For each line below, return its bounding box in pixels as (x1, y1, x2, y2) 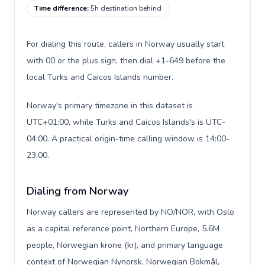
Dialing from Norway (27, 184, 128, 198)
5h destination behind (91, 4, 161, 13)
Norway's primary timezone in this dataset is (27, 100, 193, 111)
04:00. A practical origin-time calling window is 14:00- (27, 133, 230, 144)
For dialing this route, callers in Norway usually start (27, 38, 224, 50)
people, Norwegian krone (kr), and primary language (27, 240, 223, 251)
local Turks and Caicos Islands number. (27, 72, 173, 83)
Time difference (34, 4, 87, 13)
